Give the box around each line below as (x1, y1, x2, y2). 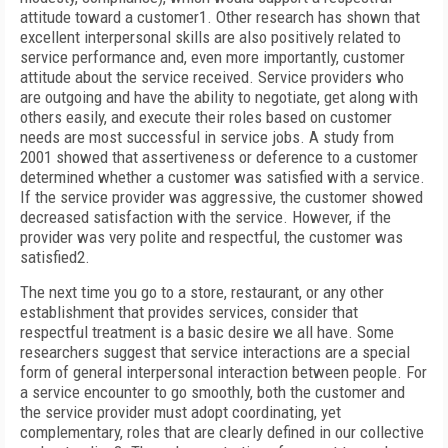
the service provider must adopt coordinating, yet (20, 402, 341, 422)
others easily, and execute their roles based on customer (20, 107, 392, 127)
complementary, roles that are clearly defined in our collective (20, 422, 424, 442)
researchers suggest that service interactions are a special (20, 342, 410, 362)
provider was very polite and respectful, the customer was (20, 227, 403, 247)
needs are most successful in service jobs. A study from (20, 127, 394, 147)
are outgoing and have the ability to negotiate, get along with (20, 87, 418, 107)
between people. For (292, 362, 427, 382)
